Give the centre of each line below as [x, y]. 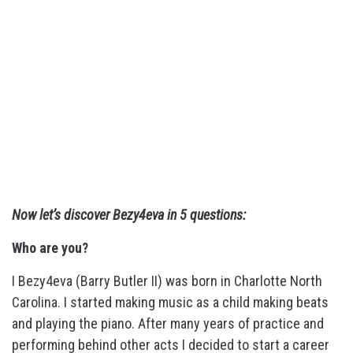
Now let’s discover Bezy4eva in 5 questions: [129, 215]
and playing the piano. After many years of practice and [168, 323]
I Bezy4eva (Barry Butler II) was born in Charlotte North [167, 281]
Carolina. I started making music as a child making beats [170, 302]
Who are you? [50, 248]
